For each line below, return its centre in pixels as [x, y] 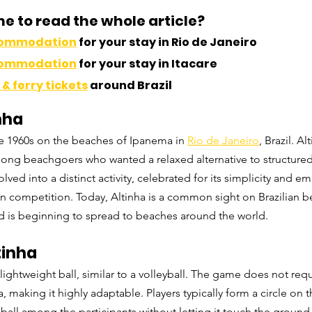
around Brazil [130, 86]
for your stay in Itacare [147, 64]
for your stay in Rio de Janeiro [167, 42]
